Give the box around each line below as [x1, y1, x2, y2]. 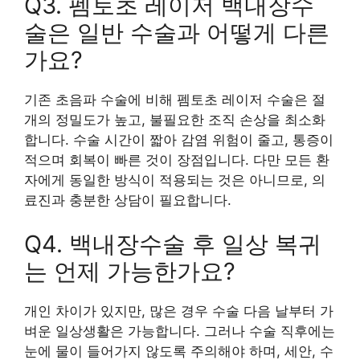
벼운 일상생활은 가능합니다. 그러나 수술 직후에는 [24, 323, 335, 339]
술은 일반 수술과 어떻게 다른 [24, 18, 329, 47]
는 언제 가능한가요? [24, 257, 235, 285]
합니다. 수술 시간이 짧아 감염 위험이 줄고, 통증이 [24, 131, 333, 148]
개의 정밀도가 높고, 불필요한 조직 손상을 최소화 [24, 111, 325, 128]
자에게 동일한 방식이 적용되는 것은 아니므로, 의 [24, 171, 325, 188]
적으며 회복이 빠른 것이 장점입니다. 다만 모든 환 [24, 151, 329, 168]
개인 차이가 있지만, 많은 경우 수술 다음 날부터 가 [24, 303, 333, 319]
